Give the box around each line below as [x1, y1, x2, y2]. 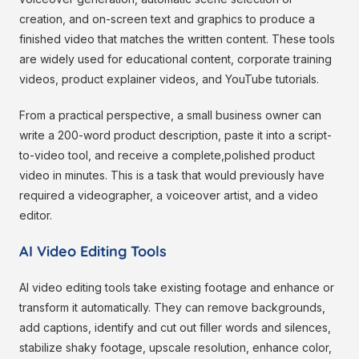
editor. [19, 208, 52, 223]
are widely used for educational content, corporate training [19, 52, 332, 67]
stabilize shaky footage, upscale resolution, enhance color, [19, 341, 332, 355]
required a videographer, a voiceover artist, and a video [19, 188, 318, 203]
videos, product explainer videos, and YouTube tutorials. [19, 72, 319, 87]
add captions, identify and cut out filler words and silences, [19, 321, 331, 335]
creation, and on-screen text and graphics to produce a [19, 12, 315, 26]
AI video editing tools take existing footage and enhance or [19, 280, 334, 295]
